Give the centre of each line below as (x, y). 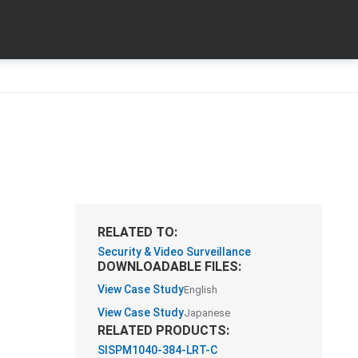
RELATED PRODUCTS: (164, 330)
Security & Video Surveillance (175, 252)
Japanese (207, 313)
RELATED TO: (138, 232)
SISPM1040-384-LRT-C (158, 350)
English (201, 290)
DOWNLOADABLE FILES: (170, 267)
